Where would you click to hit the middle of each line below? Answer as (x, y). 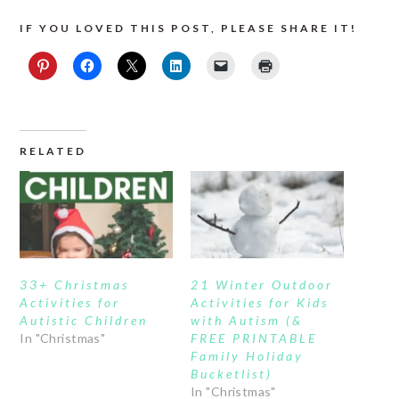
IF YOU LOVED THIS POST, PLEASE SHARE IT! (189, 28)
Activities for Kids (260, 302)
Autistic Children (84, 320)
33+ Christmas (75, 284)
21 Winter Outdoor (262, 284)
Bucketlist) (232, 373)
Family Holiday (247, 355)
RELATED (53, 151)
